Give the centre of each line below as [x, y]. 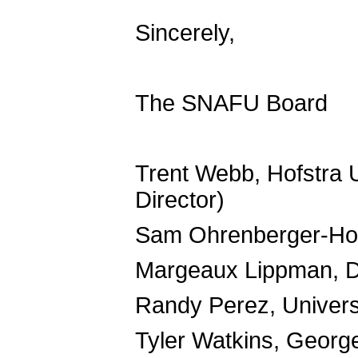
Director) [180, 200]
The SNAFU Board [231, 103]
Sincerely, [185, 33]
